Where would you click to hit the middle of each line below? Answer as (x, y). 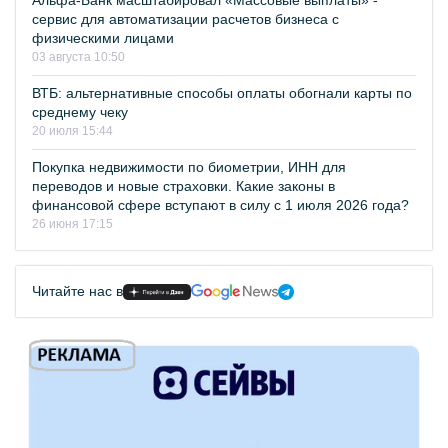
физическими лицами (103, 38)
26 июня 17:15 (72, 224)
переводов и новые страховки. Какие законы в (183, 186)
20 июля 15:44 (72, 131)
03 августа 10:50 (78, 57)
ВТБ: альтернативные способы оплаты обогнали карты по (222, 93)
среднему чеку (80, 112)
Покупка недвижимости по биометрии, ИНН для (189, 167)
